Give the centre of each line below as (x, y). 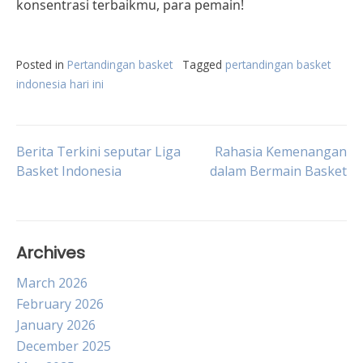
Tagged (204, 64)
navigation (89, 201)
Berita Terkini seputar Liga (98, 152)
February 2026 (60, 304)
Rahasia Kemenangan (281, 152)
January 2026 (56, 325)
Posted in (42, 64)
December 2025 (64, 346)
